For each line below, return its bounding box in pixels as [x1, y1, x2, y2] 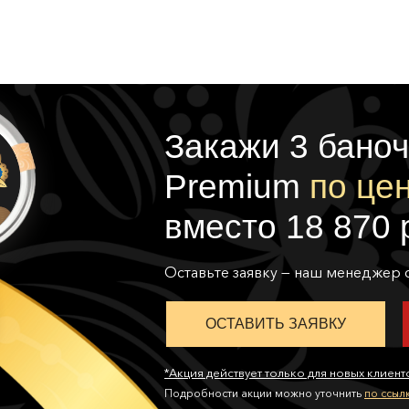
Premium [164, 168, 309, 205]
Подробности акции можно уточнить [164, 386, 364, 400]
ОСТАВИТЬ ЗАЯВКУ [205, 316, 346, 331]
